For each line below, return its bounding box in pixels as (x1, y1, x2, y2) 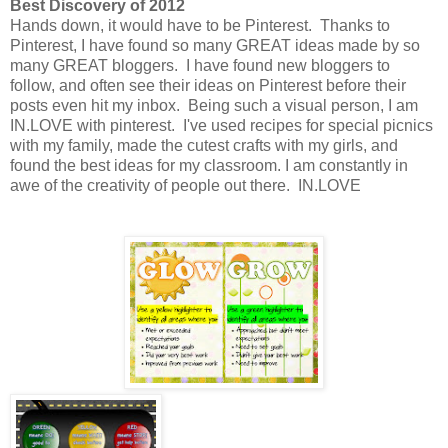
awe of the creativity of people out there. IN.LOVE (10, 176, 361, 194)
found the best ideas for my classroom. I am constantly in (10, 156, 408, 174)
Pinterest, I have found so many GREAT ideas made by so (10, 36, 420, 54)
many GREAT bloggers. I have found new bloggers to (10, 56, 390, 74)
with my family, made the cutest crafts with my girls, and (10, 136, 398, 154)
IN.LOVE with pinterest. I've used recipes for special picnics (10, 116, 433, 134)
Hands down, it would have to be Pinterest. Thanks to (10, 16, 390, 34)
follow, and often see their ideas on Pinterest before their (10, 76, 406, 94)
